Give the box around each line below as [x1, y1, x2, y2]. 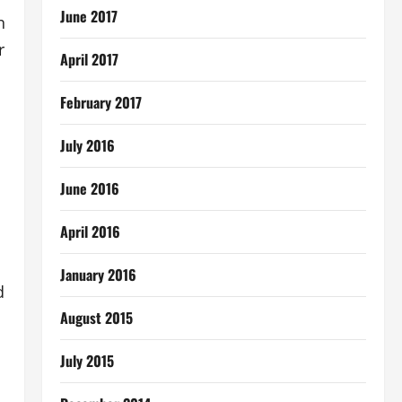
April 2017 [59, 48, 118, 70]
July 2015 [59, 350, 114, 371]
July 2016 [59, 135, 115, 156]
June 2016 [59, 178, 119, 199]
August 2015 [59, 307, 133, 328]
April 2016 [59, 221, 120, 242]
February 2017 [59, 92, 142, 113]
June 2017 [59, 5, 118, 27]
